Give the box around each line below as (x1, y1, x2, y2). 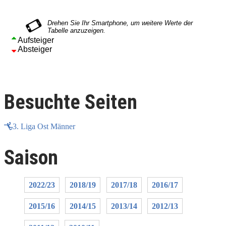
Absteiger (16, 45, 52, 54)
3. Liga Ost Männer (13, 122, 75, 131)
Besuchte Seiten (4, 90, 137, 115)
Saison (4, 145, 58, 169)
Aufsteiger (16, 36, 54, 45)
